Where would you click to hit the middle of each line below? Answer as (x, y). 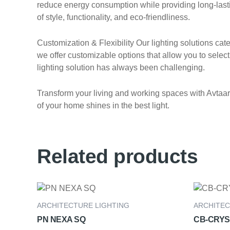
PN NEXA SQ (61, 219)
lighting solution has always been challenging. (121, 68)
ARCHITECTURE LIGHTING (83, 205)
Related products (117, 156)
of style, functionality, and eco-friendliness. (113, 17)
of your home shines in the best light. (103, 105)
